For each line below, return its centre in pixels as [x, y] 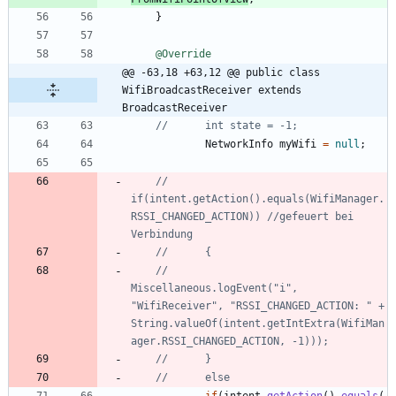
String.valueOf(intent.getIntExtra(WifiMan [258, 323]
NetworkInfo [239, 144]
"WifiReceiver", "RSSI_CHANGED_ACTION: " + [258, 305]
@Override [183, 53]
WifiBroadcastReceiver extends [212, 90]
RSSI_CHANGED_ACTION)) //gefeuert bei [242, 216]
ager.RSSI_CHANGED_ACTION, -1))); [230, 341]
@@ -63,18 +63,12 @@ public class [221, 72]
